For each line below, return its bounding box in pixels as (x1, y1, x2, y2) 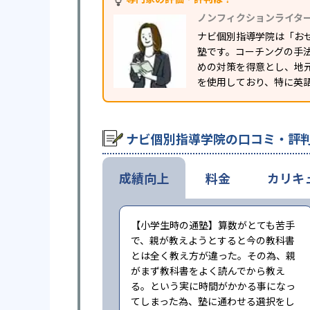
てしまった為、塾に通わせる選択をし (131, 294, 295, 308)
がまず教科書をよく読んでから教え (131, 264, 285, 277)
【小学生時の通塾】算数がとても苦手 (131, 218, 295, 232)
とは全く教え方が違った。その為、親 (131, 248, 295, 262)
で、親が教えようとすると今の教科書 (131, 233, 295, 247)
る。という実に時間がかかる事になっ (131, 279, 295, 293)
